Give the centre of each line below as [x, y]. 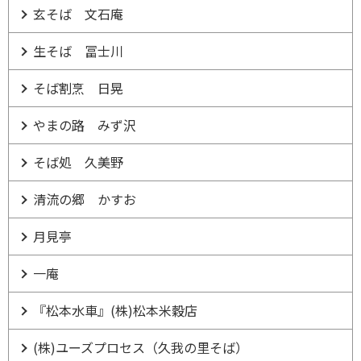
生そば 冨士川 [78, 51]
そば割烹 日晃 [78, 88]
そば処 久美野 [78, 162]
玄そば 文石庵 [78, 14]
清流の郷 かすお [85, 199]
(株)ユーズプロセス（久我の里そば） [141, 347]
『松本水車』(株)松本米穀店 [115, 310]
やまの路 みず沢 [85, 125]
